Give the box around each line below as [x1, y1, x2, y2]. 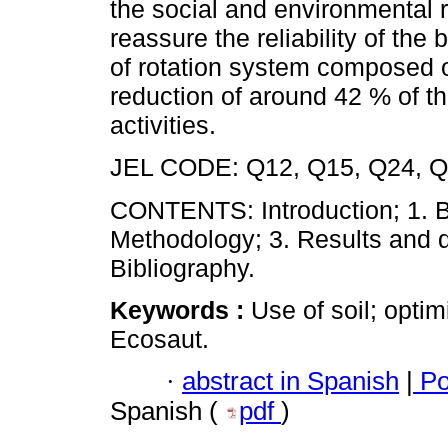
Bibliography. [110, 253, 255, 282]
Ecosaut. [110, 324, 209, 353]
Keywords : [110, 295, 251, 324]
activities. [110, 111, 216, 140]
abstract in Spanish [182, 367, 399, 396]
